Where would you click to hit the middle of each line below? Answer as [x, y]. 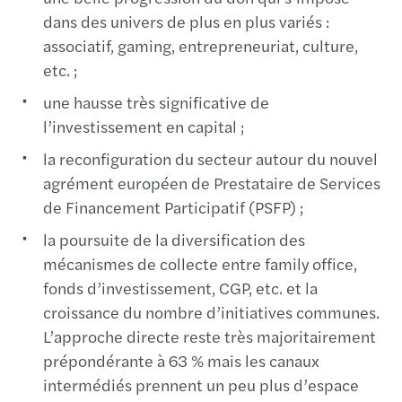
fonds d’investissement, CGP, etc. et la [180, 287]
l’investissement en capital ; [144, 126]
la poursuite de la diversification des [174, 239]
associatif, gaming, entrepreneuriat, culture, [201, 45]
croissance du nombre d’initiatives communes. [211, 311]
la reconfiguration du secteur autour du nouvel [210, 158]
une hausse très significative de [156, 101]
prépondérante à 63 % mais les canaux [181, 360]
